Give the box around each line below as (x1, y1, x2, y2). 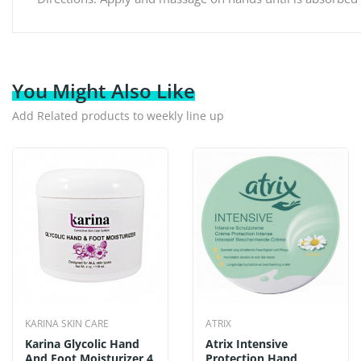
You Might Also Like (12, 77, 195, 104)
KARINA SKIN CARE (25, 317, 109, 330)
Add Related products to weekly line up (12, 108, 224, 123)
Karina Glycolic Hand (25, 336, 139, 351)
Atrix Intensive (205, 336, 288, 351)
